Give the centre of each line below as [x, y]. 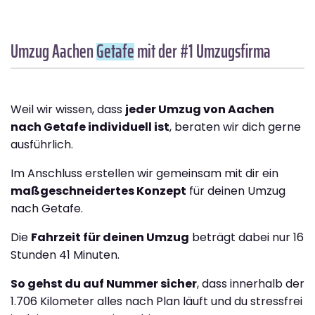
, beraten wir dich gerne [235, 127]
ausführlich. [42, 145]
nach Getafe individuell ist [90, 127]
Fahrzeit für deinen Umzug [110, 238]
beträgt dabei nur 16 [246, 238]
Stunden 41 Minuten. [65, 255]
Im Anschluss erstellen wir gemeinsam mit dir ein [144, 174]
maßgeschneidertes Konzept [98, 191]
